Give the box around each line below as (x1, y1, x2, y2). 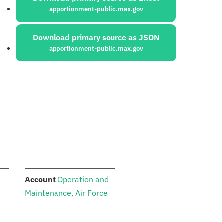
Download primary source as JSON (33, 32, 160, 43)
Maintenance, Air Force (24, 188, 108, 198)
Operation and (57, 174, 109, 185)
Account (24, 174, 55, 185)
